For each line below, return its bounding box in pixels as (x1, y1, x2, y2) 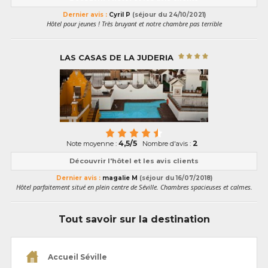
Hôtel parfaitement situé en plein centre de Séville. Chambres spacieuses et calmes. (16, 182, 252, 192)
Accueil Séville (46, 252, 107, 262)
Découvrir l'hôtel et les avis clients (69, 157, 199, 166)
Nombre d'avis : (141, 139, 193, 148)
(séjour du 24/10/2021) (132, 11, 206, 19)
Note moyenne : (66, 139, 118, 148)
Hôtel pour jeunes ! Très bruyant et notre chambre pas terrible (46, 19, 222, 29)
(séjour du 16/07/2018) (139, 174, 212, 182)
